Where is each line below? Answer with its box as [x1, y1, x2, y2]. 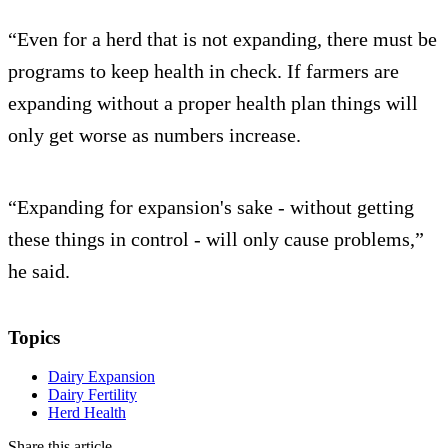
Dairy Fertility [48, 386, 137, 404]
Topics [8, 327, 60, 349]
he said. [8, 260, 70, 283]
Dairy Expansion [48, 368, 155, 386]
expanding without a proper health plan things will [8, 92, 418, 115]
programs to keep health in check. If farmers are [8, 60, 399, 83]
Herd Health [48, 404, 126, 422]
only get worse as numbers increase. [8, 124, 301, 147]
